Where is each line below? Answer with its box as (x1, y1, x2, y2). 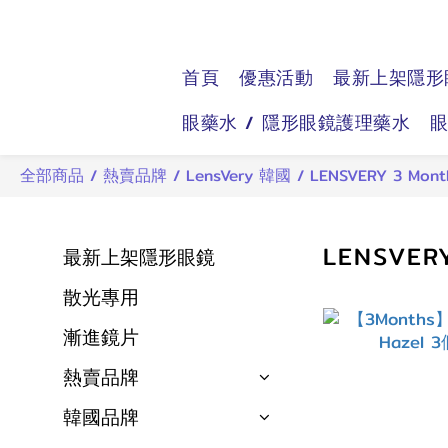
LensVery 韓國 (186, 163, 291, 188)
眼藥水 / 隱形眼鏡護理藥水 (182, 108, 410, 137)
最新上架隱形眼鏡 (63, 242, 215, 272)
